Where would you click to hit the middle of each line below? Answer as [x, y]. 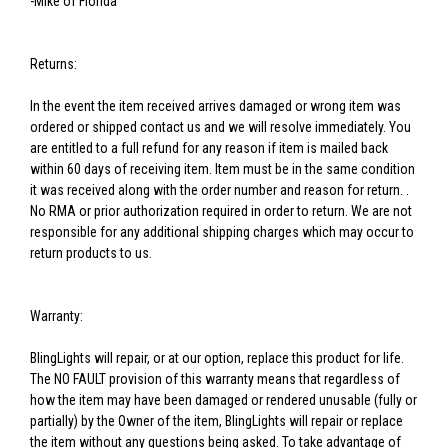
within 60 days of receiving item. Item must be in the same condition [222, 169]
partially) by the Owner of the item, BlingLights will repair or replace [216, 421]
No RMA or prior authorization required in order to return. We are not [221, 211]
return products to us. [91, 253]
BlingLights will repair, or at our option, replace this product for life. [217, 358]
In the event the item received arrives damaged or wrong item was [215, 106]
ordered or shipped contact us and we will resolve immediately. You [220, 127]
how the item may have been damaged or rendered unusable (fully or [223, 400]
